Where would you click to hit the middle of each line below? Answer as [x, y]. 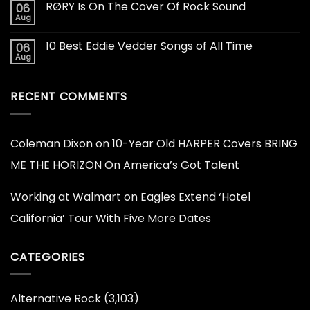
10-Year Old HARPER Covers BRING [205, 143]
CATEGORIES [48, 257]
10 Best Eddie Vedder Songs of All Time [149, 46]
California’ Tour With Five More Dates [111, 218]
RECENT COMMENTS [69, 96]
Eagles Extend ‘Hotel [195, 197]
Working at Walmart [66, 197]
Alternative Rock [56, 299]
